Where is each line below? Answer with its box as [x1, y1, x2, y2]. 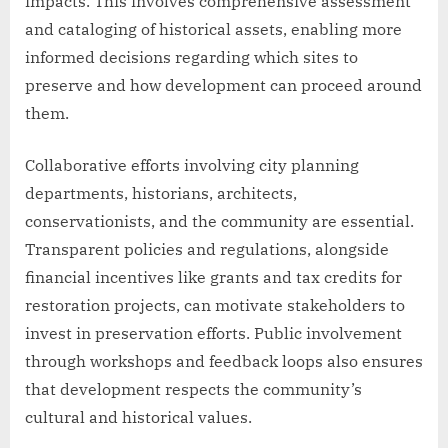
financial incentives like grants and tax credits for [25, 267, 402, 288]
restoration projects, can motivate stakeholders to [25, 295, 405, 316]
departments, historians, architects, [25, 183, 297, 204]
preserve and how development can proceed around [25, 75, 422, 96]
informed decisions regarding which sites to [25, 47, 358, 68]
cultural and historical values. [25, 407, 252, 428]
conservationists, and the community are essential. [25, 211, 414, 232]
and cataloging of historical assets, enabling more [25, 19, 402, 40]
